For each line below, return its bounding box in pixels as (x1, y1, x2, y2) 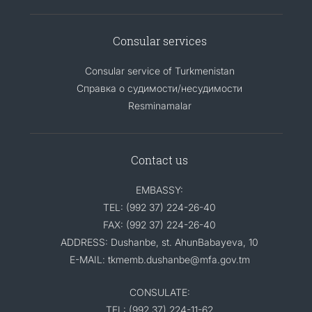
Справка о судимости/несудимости (77, 81, 242, 94)
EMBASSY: (136, 183, 183, 196)
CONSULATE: (129, 286, 190, 298)
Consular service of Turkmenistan (84, 64, 235, 77)
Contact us (131, 152, 188, 167)
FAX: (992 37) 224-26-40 (103, 218, 216, 231)
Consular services (112, 33, 207, 48)
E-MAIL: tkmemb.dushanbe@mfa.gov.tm (69, 253, 250, 265)
